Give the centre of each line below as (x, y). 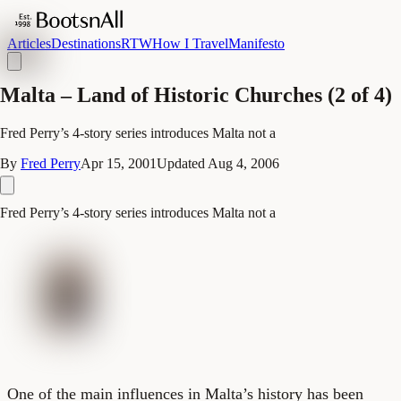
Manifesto (256, 43)
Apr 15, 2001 (119, 163)
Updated (182, 163)
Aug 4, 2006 (243, 163)
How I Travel (190, 43)
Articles (29, 43)
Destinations (86, 43)
